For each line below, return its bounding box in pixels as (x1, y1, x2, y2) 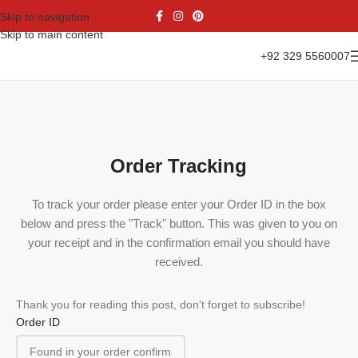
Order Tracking (110, 155, 248, 177)
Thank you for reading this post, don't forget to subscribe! (16, 298, 305, 311)
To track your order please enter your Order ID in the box (31, 197, 326, 211)
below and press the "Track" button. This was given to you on (20, 217, 337, 230)
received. (154, 255, 203, 268)
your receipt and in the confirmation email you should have (27, 236, 330, 249)
